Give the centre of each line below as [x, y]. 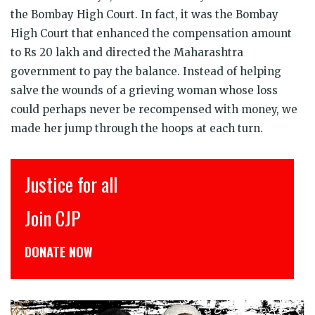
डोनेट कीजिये [58, 252]
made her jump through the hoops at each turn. [137, 129]
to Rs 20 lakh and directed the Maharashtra [127, 53]
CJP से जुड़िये [71, 218]
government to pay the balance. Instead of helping [146, 72]
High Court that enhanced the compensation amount [151, 34]
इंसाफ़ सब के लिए [85, 185]
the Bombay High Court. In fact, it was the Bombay [144, 15]
